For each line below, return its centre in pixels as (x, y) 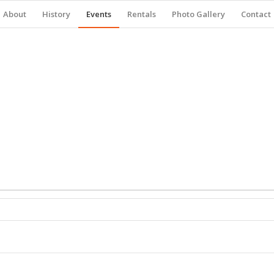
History (56, 14)
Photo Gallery (198, 14)
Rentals (142, 14)
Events (99, 14)
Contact (256, 14)
